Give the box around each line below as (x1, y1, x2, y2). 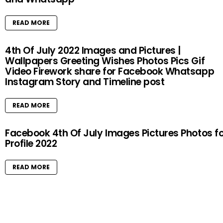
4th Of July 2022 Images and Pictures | (5, 43, 181, 57)
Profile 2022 (5, 137, 57, 150)
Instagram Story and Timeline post (5, 75, 165, 89)
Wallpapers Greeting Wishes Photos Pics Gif (5, 54, 205, 68)
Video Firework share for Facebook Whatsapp (5, 64, 215, 78)
